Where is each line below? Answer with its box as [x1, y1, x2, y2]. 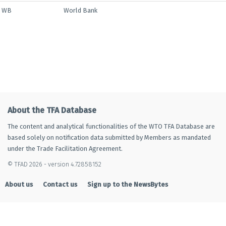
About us [5, 181, 33, 188]
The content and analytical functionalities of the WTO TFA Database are [8, 123, 215, 130]
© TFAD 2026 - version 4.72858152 [8, 160, 101, 168]
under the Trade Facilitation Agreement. [8, 145, 123, 152]
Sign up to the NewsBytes [87, 181, 168, 188]
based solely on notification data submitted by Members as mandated [8, 134, 211, 141]
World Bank [64, 7, 97, 14]
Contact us [43, 181, 77, 188]
